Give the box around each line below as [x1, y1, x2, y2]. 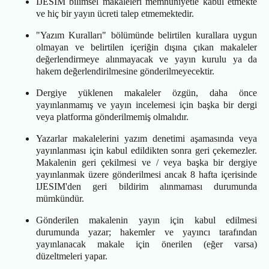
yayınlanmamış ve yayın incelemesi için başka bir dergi [36, 100, 257, 110]
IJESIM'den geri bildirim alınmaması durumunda [36, 181, 257, 192]
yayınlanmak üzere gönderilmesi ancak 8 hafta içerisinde [36, 169, 257, 180]
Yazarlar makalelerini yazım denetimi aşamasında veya [36, 133, 257, 144]
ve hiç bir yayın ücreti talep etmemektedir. [36, 8, 194, 19]
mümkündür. [36, 193, 84, 204]
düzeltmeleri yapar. [36, 251, 107, 262]
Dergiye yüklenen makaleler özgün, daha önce [36, 88, 257, 98]
